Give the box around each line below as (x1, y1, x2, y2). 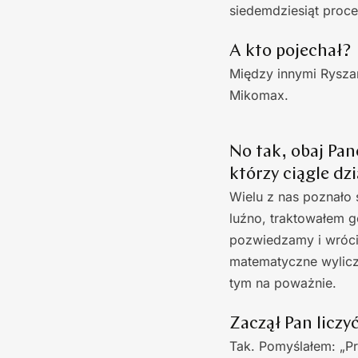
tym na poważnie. (229, 274, 336, 291)
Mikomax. (229, 86, 288, 103)
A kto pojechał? (229, 42, 351, 61)
